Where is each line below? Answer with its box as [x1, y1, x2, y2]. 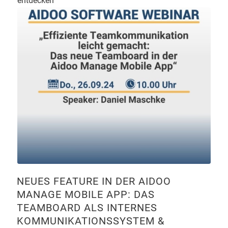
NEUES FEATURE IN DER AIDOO [16, 175, 171, 188]
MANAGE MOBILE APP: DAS [16, 188, 155, 201]
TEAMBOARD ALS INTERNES [16, 202, 157, 214]
